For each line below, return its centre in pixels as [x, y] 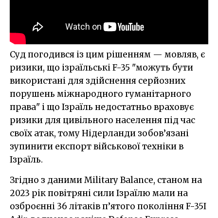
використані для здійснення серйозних [98, 81]
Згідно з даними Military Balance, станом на [106, 180]
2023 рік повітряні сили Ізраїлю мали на [99, 193]
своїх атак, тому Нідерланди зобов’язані [99, 134]
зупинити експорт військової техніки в [97, 147]
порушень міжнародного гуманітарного [100, 94]
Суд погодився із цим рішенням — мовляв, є [107, 55]
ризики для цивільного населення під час [102, 120]
